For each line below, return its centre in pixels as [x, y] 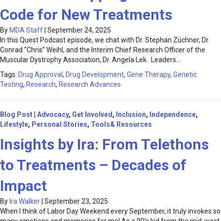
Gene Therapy [148, 75]
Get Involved [92, 115]
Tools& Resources [121, 125]
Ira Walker [25, 202]
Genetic [185, 75]
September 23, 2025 [76, 202]
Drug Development [95, 75]
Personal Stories [59, 125]
